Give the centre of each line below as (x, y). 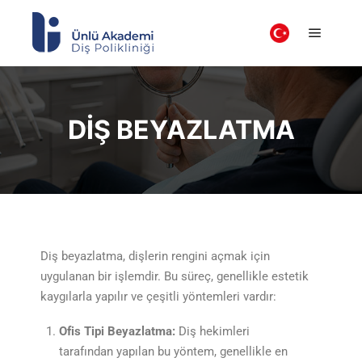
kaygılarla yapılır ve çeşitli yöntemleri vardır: (158, 297)
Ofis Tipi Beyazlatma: (117, 331)
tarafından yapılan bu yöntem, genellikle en (173, 351)
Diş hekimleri (212, 331)
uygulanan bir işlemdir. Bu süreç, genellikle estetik (175, 276)
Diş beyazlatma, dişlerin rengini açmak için (155, 256)
